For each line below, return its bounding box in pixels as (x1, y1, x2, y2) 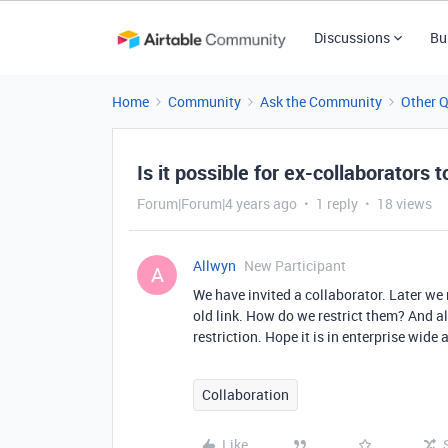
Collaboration (202, 385, 289, 404)
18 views (377, 194, 432, 213)
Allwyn (193, 256, 236, 275)
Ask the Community (260, 92, 382, 111)
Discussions (313, 28, 390, 47)
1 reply (316, 194, 358, 213)
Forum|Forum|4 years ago (137, 194, 297, 213)
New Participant (244, 256, 346, 275)
